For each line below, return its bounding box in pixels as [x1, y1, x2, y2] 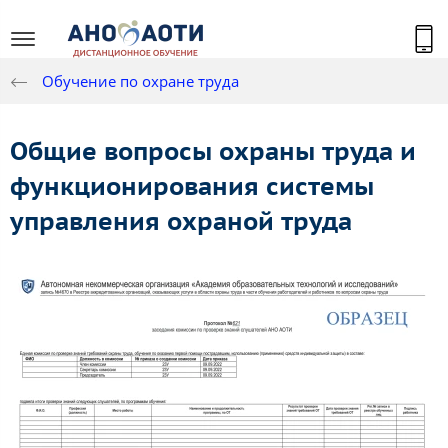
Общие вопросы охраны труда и [10, 135, 416, 168]
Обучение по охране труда [42, 71, 239, 92]
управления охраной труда [10, 205, 352, 238]
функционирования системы [10, 170, 374, 203]
